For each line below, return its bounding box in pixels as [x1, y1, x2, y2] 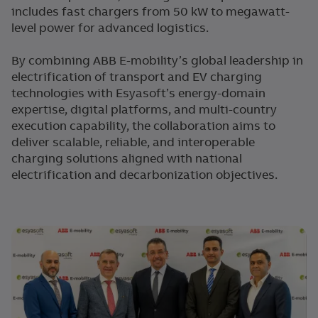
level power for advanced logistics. [11, 21, 212, 35]
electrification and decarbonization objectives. [11, 168, 278, 182]
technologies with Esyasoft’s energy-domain [11, 86, 265, 101]
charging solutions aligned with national [11, 151, 242, 166]
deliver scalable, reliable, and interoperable [11, 135, 255, 150]
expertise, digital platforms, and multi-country [11, 102, 277, 117]
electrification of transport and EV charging [11, 70, 262, 84]
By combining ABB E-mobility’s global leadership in [11, 53, 303, 68]
